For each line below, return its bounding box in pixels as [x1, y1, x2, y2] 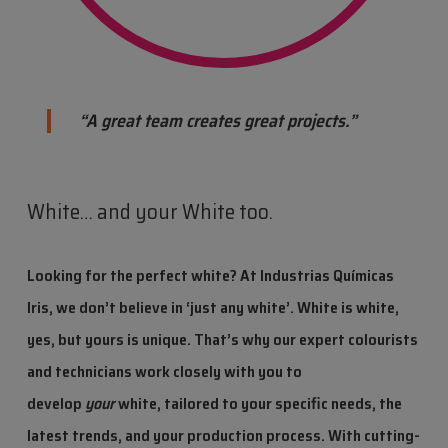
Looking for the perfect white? [26, 263, 237, 289]
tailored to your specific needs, [163, 391, 379, 417]
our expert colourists [272, 327, 418, 353]
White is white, [293, 295, 399, 321]
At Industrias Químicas [236, 263, 394, 289]
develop [26, 391, 85, 417]
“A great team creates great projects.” [79, 107, 358, 136]
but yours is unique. [54, 327, 194, 353]
